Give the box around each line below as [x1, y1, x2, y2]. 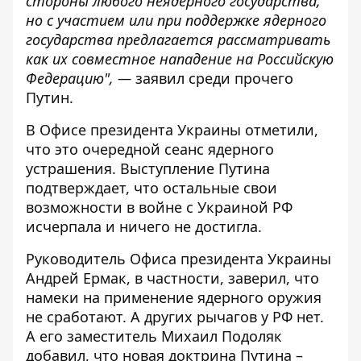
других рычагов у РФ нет [140, 307, 320, 326]
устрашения [26, 159, 112, 178]
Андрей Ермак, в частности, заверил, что [26, 268, 319, 288]
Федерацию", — [26, 68, 131, 88]
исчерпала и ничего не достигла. [26, 217, 262, 236]
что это [26, 139, 82, 159]
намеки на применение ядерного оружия [26, 288, 322, 307]
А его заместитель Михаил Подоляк [26, 326, 282, 346]
